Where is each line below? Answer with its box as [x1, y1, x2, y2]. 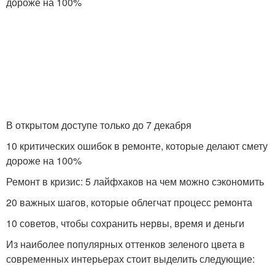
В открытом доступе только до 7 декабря [6, 118, 192, 132]
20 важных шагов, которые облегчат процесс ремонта [6, 195, 252, 209]
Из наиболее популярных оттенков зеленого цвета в [6, 237, 245, 251]
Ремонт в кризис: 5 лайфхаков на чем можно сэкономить [6, 174, 264, 188]
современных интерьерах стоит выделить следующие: [6, 252, 255, 266]
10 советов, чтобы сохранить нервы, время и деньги [6, 216, 244, 230]
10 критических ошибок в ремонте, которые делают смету [6, 139, 268, 153]
